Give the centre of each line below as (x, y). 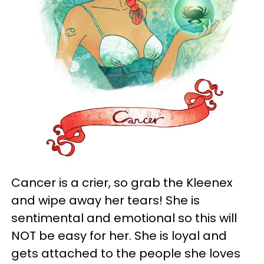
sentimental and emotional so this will (124, 218)
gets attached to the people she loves (126, 254)
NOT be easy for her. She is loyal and (119, 236)
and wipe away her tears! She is (105, 201)
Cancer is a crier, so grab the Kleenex (122, 183)
